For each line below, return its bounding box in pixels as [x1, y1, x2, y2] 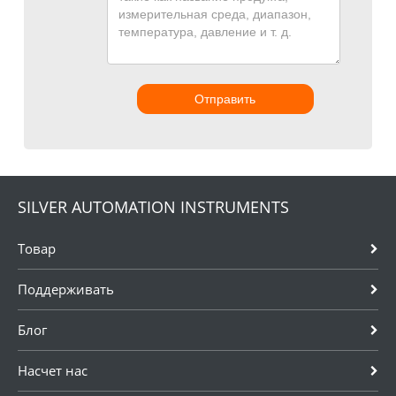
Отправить [194, 92, 256, 107]
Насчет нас [18, 362, 88, 380]
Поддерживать [18, 280, 114, 299]
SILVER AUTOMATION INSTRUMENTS [18, 196, 289, 218]
